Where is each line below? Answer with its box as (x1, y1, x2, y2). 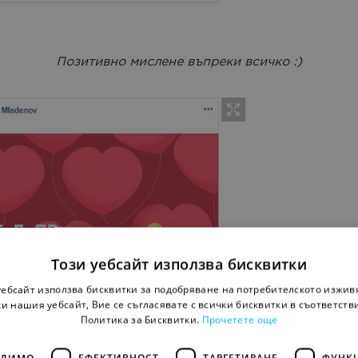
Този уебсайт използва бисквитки (50, 254, 308, 274)
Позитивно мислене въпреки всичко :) (56, 56, 302, 70)
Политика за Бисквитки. (80, 312, 202, 327)
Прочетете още (201, 312, 278, 327)
